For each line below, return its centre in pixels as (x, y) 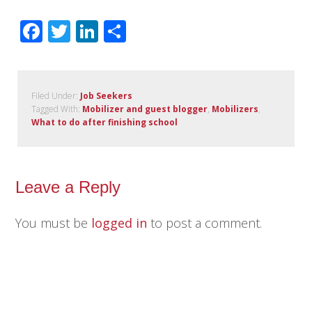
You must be (54, 223)
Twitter (108, 31)
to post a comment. (205, 223)
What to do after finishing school (105, 122)
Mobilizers (235, 109)
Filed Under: (56, 95)
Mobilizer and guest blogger (145, 109)
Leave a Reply (68, 187)
